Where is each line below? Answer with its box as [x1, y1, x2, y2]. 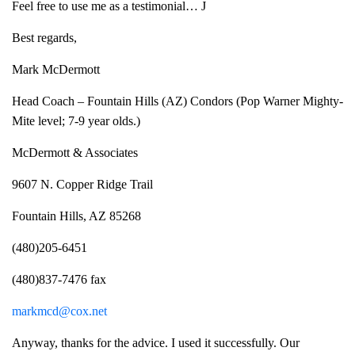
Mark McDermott [12, 63, 100, 76]
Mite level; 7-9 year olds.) [12, 114, 140, 128]
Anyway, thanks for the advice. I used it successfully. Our [12, 336, 300, 349]
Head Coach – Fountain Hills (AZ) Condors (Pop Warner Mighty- [12, 94, 343, 108]
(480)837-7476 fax [12, 273, 106, 286]
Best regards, [12, 31, 77, 44]
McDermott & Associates [12, 146, 138, 159]
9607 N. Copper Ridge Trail [12, 177, 153, 191]
